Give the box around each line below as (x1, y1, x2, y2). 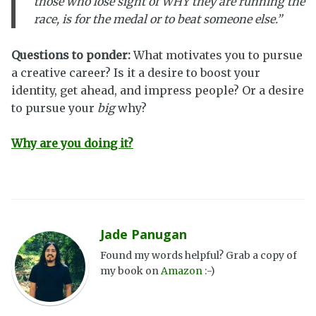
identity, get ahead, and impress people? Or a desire (11, 83, 304, 97)
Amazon (161, 264, 202, 277)
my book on (100, 264, 161, 277)
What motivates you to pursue (130, 47, 303, 62)
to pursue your (11, 100, 97, 115)
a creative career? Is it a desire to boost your (11, 65, 260, 80)
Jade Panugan (100, 225, 187, 243)
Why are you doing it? (11, 136, 133, 151)
